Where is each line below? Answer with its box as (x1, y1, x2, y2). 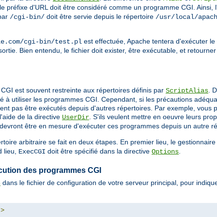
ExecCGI (18, 148, 46, 156)
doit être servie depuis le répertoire (45, 13, 155, 21)
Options (152, 148, 179, 156)
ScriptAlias (166, 87, 208, 95)
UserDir (62, 113, 89, 122)
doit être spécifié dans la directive (46, 147, 152, 155)
